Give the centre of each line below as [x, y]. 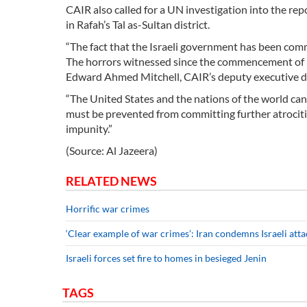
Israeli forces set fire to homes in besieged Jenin [166, 258]
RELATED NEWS [111, 181]
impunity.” [89, 129]
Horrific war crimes [108, 209]
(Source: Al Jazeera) [112, 151]
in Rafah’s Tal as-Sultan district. [138, 25]
